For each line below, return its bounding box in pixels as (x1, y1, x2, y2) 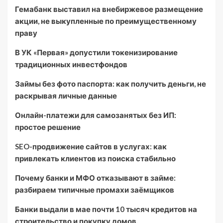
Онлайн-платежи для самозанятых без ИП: (15, 111, 176, 120)
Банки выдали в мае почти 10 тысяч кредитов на (15, 205, 197, 214)
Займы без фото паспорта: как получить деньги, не (15, 79, 206, 89)
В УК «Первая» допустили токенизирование (15, 48, 178, 57)
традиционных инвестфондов (15, 60, 127, 69)
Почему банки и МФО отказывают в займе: (15, 173, 176, 183)
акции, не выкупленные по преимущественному (15, 16, 197, 26)
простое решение (15, 122, 81, 132)
